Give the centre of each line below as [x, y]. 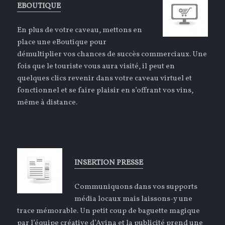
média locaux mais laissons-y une [134, 199]
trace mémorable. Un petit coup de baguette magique [109, 211]
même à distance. [47, 103]
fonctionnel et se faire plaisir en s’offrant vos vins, [105, 91]
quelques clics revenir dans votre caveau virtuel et [105, 79]
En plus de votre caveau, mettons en [80, 31]
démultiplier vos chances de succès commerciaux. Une [112, 55]
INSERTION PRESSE [109, 163]
